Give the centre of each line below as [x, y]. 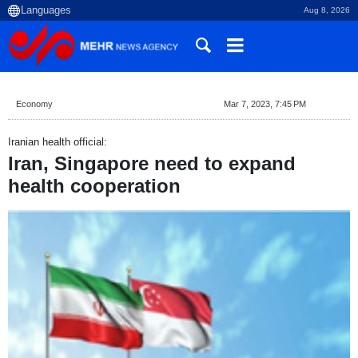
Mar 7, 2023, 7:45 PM [265, 104]
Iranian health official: [58, 142]
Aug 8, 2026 [327, 10]
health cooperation [94, 186]
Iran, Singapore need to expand [152, 164]
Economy [34, 104]
